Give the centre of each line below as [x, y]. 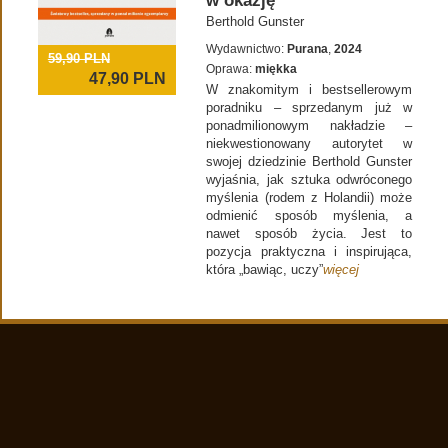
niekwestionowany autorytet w [309, 144]
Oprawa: [231, 69]
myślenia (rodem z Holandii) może [309, 198]
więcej [341, 270]
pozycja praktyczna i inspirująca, [309, 252]
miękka [276, 69]
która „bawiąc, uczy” [265, 270]
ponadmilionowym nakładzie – [309, 126]
